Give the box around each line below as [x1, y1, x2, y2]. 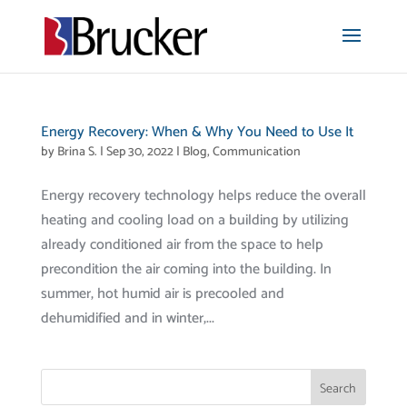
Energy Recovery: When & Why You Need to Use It [40, 120, 353, 144]
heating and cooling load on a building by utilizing [40, 208, 349, 233]
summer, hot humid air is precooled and [40, 282, 284, 306]
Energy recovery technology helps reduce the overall [40, 184, 366, 208]
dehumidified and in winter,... [40, 306, 214, 331]
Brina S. [56, 142, 97, 163]
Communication [212, 142, 301, 163]
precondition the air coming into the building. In [40, 257, 332, 282]
